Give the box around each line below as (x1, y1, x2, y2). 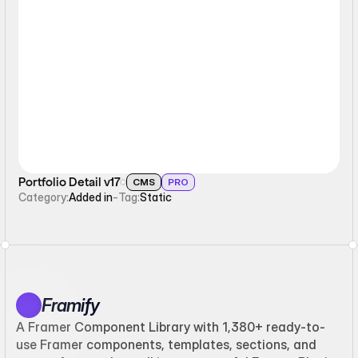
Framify (42, 295, 99, 316)
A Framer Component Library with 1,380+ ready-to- (16, 319, 325, 335)
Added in (69, 189, 113, 204)
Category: (18, 189, 70, 204)
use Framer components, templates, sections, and (16, 336, 316, 352)
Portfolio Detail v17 (18, 174, 121, 190)
